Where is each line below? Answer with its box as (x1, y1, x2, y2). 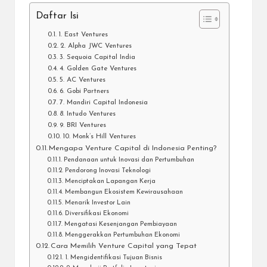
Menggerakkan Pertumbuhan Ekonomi (64, 232, 180, 239)
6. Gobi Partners (59, 88, 109, 95)
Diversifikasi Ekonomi (64, 210, 129, 218)
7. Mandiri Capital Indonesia (59, 99, 148, 107)
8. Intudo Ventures (59, 110, 116, 118)
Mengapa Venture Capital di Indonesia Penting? (49, 145, 217, 153)
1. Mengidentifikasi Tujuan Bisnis (64, 254, 162, 262)
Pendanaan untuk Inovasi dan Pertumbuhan (63, 157, 194, 164)
